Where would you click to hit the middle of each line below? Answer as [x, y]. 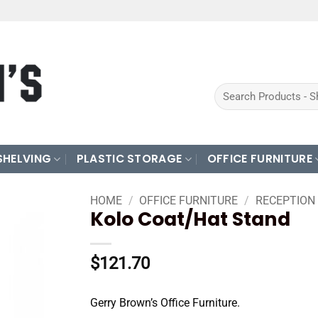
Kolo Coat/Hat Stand [190, 219]
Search [229, 91]
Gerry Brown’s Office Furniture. [165, 302]
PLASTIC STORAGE [129, 159]
